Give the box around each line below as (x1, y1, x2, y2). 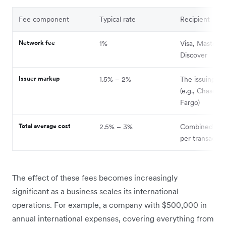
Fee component (19, 15, 69, 24)
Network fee (19, 39, 55, 47)
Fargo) (180, 98, 200, 107)
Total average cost (19, 122, 71, 130)
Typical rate (99, 15, 136, 24)
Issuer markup (19, 75, 60, 83)
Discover (180, 50, 207, 60)
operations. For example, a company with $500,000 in (12, 200, 207, 210)
